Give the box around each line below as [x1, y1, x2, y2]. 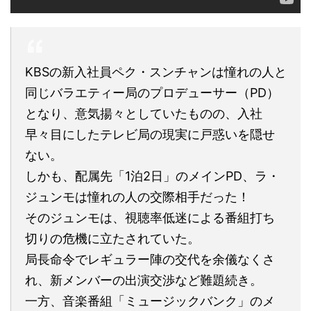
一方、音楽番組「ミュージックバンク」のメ [25, 293, 275, 308]
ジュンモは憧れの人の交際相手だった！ [25, 189, 250, 204]
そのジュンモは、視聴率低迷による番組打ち [25, 210, 275, 225]
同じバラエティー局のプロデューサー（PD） [25, 85, 279, 100]
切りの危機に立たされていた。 [25, 230, 200, 246]
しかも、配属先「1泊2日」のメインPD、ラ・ [25, 168, 280, 183]
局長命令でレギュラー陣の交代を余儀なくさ [25, 251, 275, 267]
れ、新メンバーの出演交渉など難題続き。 [25, 272, 262, 287]
